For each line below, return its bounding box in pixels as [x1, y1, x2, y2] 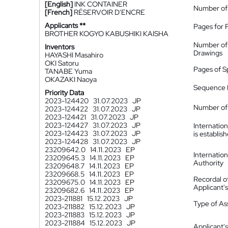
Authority [193, 158, 223, 167]
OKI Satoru [45, 59, 79, 68]
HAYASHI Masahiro [45, 50, 103, 60]
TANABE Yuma [45, 67, 92, 76]
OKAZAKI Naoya [45, 75, 97, 84]
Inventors [45, 42, 74, 51]
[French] [45, 8, 72, 17]
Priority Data [45, 88, 84, 97]
